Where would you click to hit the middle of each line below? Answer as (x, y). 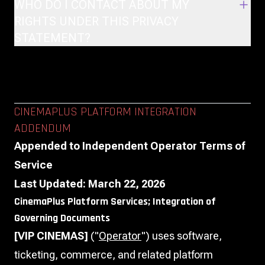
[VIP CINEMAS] (51, 236)
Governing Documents (62, 218)
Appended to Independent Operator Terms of (130, 146)
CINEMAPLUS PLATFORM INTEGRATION (105, 112)
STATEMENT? (52, 38)
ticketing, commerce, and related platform (114, 255)
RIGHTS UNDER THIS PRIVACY (96, 21)
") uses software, (182, 236)
